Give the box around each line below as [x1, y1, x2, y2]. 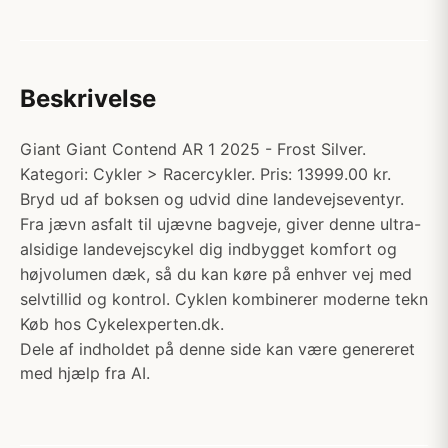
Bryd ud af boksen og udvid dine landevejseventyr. [20, 189, 404, 209]
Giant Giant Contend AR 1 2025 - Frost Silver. [20, 139, 366, 159]
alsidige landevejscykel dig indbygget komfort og [20, 239, 397, 259]
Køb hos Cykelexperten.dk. [20, 314, 224, 334]
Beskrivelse [20, 84, 156, 113]
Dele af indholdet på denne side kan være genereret [20, 339, 415, 359]
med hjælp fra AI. [20, 363, 150, 383]
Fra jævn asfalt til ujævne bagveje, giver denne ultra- [20, 214, 421, 234]
